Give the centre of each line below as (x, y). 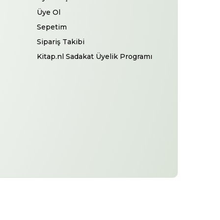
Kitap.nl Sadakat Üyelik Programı (95, 56)
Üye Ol (49, 12)
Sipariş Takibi (61, 41)
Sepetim (52, 27)
